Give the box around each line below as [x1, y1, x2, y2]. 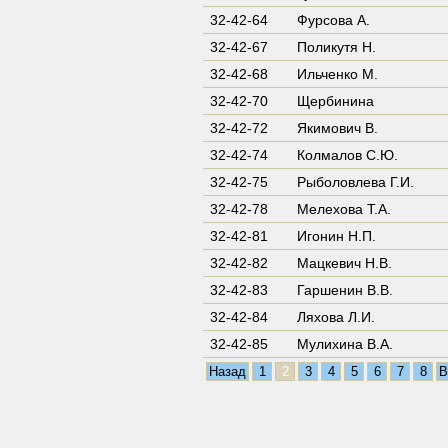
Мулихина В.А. [297, 336, 393, 352]
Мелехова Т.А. [297, 201, 391, 217]
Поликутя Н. [297, 39, 376, 55]
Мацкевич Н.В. [297, 255, 392, 271]
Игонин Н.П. [297, 228, 376, 244]
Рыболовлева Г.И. [297, 174, 414, 190]
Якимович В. [297, 120, 378, 136]
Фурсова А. [297, 12, 370, 28]
